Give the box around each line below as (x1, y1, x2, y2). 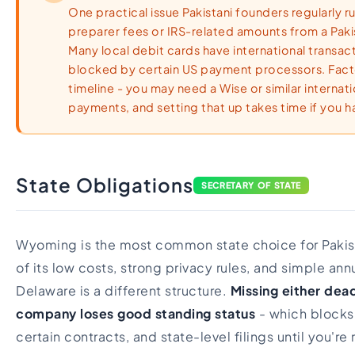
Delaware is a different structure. (16, 282, 231, 299)
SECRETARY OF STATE (201, 179, 301, 190)
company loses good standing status (16, 305, 255, 322)
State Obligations (16, 173, 193, 197)
